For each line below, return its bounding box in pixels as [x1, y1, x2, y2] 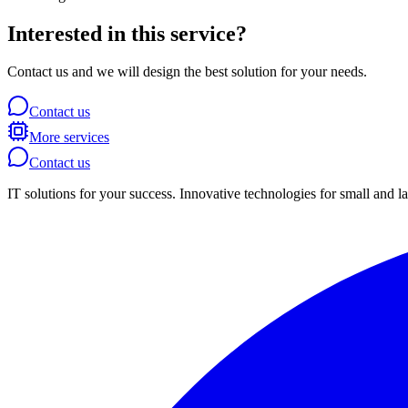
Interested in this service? [7, 21, 247, 46]
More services [29, 129, 109, 146]
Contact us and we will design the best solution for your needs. [7, 64, 367, 80]
